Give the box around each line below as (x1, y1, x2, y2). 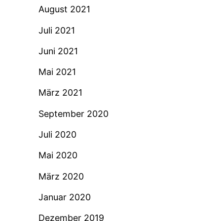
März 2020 (38, 171, 84, 182)
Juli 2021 (38, 25, 75, 36)
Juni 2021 (38, 45, 78, 56)
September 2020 (38, 108, 109, 119)
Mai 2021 (38, 67, 76, 77)
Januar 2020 (38, 191, 91, 202)
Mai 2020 (38, 150, 77, 161)
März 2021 (38, 87, 82, 98)
